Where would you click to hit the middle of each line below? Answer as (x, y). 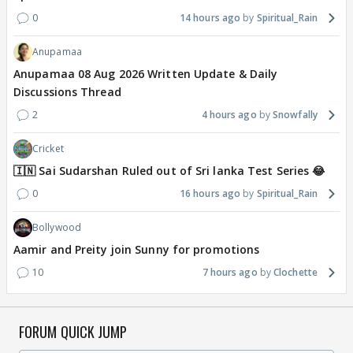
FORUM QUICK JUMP (73, 332)
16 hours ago (210, 194)
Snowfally (295, 115)
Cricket (48, 149)
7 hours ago (230, 273)
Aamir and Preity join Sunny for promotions (137, 250)
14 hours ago (210, 18)
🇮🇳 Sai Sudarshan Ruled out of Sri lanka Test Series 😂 (169, 171)
